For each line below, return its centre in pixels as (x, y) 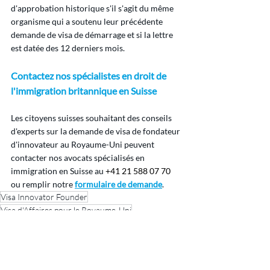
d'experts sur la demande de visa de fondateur (96, 131)
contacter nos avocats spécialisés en (79, 158)
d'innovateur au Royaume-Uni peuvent (83, 145)
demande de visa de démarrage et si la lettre (93, 35)
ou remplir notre (43, 184)
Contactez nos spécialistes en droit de (89, 76)
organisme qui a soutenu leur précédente (88, 22)
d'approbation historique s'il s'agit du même (93, 8)
